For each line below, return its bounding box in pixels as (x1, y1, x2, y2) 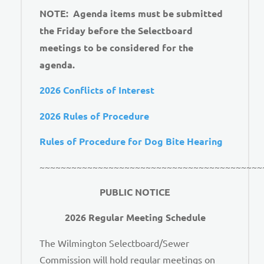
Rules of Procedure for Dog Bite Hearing (39, 135, 223, 148)
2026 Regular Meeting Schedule (64, 211, 206, 224)
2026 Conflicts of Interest (39, 84, 154, 97)
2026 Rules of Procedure (39, 109, 149, 122)
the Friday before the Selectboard (39, 24, 193, 37)
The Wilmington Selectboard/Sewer (39, 236, 189, 249)
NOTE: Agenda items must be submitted (39, 7, 223, 19)
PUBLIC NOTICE (100, 185, 170, 198)
